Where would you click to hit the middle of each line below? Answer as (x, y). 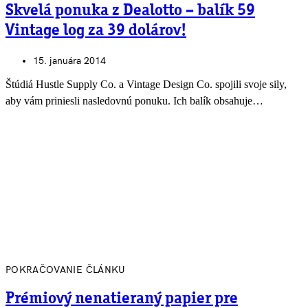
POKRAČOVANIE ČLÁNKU (66, 269)
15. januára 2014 (69, 60)
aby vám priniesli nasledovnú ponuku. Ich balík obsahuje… (134, 100)
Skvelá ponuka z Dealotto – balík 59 (130, 11)
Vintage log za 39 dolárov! (96, 31)
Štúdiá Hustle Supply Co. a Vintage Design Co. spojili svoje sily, (146, 84)
